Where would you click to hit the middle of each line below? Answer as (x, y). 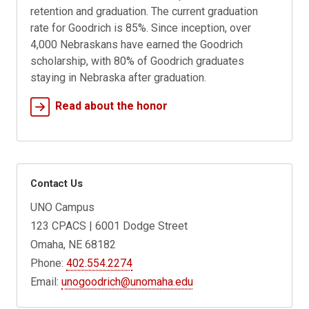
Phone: (49, 263)
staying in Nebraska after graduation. (119, 78)
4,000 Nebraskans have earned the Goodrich (137, 45)
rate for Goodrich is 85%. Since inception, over (141, 28)
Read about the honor (112, 106)
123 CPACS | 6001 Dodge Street (109, 226)
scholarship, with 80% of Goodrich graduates (138, 61)
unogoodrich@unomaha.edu (128, 281)
